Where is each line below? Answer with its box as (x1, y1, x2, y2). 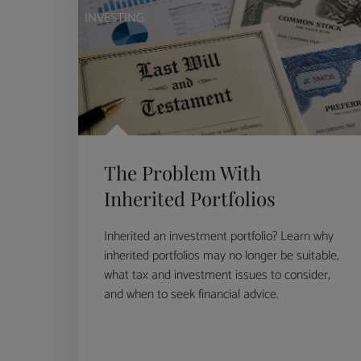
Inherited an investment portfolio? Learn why (104, 226, 334, 248)
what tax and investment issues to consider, (104, 264, 331, 287)
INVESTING (85, 6, 145, 29)
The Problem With (104, 160, 262, 186)
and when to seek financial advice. (104, 284, 279, 306)
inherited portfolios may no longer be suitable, (104, 245, 340, 268)
